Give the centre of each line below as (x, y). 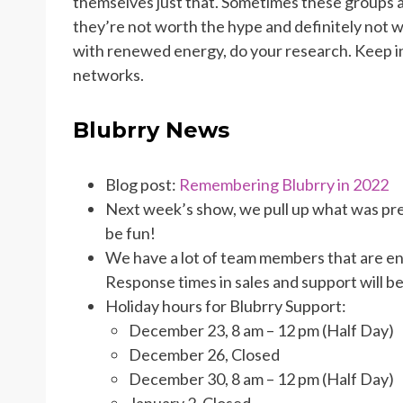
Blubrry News (151, 130)
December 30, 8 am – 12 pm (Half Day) (261, 378)
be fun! (130, 233)
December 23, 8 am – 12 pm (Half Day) (261, 330)
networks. (108, 74)
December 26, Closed (204, 354)
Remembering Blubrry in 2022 (284, 184)
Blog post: (142, 184)
